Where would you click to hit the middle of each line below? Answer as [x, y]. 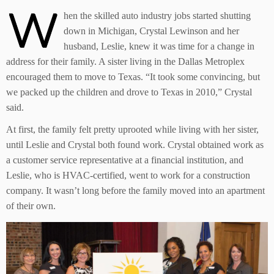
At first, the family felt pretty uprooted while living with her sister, [132, 129]
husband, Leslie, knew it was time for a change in [159, 46]
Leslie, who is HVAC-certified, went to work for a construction [128, 175]
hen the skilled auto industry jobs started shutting [157, 16]
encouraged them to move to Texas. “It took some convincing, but [133, 77]
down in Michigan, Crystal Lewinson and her [151, 31]
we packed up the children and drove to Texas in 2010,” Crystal [129, 92]
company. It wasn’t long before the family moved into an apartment [135, 191]
